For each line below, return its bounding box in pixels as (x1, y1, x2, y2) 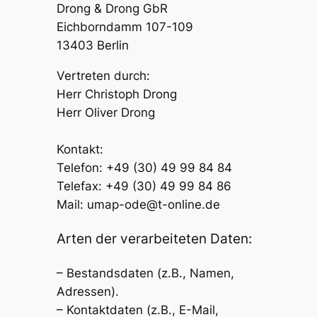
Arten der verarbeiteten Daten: (56, 231, 252, 247)
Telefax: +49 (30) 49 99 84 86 (56, 178, 231, 193)
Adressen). (56, 284, 119, 299)
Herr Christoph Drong (56, 86, 177, 101)
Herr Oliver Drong (56, 105, 155, 120)
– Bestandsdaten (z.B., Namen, (56, 266, 234, 281)
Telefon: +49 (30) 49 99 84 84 (56, 160, 232, 175)
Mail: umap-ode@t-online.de (56, 197, 220, 212)
